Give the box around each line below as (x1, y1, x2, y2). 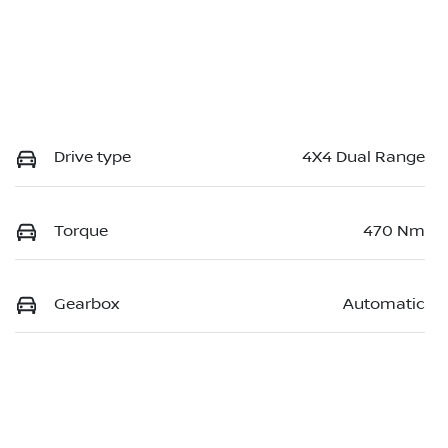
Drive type (54, 148, 131, 167)
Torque (54, 221, 108, 240)
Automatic (343, 294, 425, 313)
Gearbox (54, 294, 119, 313)
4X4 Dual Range (302, 148, 425, 167)
